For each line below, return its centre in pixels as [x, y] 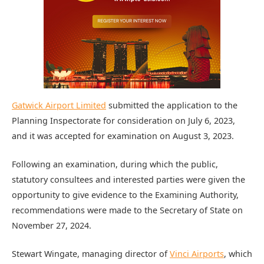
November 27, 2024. [52, 226]
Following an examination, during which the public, [115, 164]
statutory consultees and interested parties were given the [128, 180]
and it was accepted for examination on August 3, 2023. [123, 136]
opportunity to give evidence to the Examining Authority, [125, 195]
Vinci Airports [197, 254]
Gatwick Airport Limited [59, 105]
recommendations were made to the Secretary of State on [127, 210]
